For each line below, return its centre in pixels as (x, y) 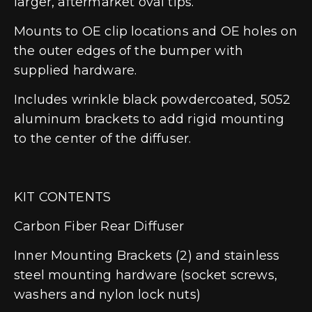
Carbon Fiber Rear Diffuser (101, 226)
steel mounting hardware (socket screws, (146, 275)
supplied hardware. (76, 70)
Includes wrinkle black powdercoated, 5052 (153, 99)
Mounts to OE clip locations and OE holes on (156, 31)
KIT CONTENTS (63, 197)
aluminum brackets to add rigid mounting (149, 119)
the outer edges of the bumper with (129, 50)
